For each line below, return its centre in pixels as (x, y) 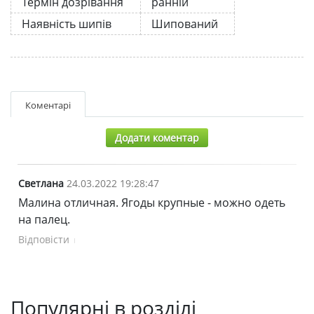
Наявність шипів (67, 23)
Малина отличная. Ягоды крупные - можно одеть (152, 202)
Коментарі (48, 105)
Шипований (185, 23)
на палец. (44, 219)
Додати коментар (157, 137)
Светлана (41, 183)
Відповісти (44, 239)
